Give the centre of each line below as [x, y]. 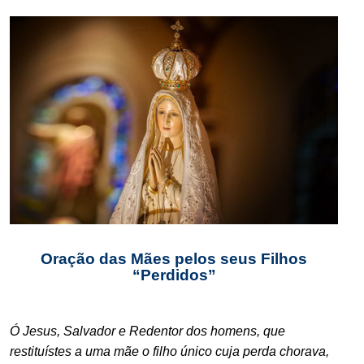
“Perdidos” [174, 275]
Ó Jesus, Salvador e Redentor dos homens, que [147, 331]
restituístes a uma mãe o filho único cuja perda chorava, [169, 351]
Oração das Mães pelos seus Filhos [174, 258]
